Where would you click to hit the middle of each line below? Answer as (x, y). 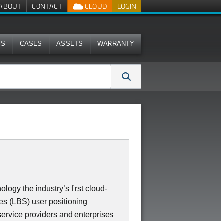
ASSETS (70, 44)
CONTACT (47, 6)
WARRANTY (116, 44)
